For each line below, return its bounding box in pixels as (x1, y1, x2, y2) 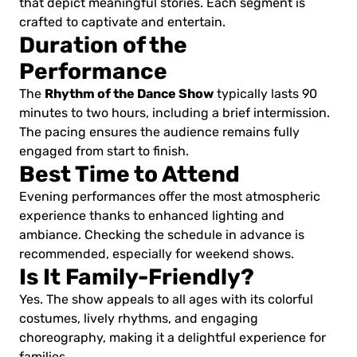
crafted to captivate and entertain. (19, 14, 226, 29)
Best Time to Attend (19, 160, 240, 187)
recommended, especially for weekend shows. (19, 246, 294, 261)
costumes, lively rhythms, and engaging (19, 311, 258, 326)
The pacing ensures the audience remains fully (19, 124, 300, 139)
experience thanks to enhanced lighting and (19, 208, 284, 223)
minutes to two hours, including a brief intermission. (19, 105, 330, 120)
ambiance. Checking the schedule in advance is (19, 227, 304, 242)
